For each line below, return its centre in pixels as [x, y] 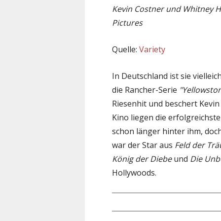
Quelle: [126, 49]
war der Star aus [143, 145]
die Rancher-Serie [146, 90]
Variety [152, 49]
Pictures [127, 22]
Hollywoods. [134, 172]
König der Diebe [142, 159]
